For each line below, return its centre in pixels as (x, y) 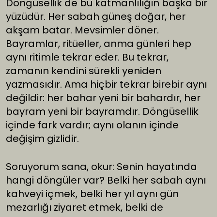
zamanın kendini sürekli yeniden (84, 71)
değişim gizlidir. (42, 139)
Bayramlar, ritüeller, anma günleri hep (99, 44)
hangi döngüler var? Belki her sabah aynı (106, 180)
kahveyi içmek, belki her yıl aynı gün (92, 194)
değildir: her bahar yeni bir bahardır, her (103, 98)
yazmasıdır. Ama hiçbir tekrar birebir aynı (106, 85)
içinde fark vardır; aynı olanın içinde (92, 125)
